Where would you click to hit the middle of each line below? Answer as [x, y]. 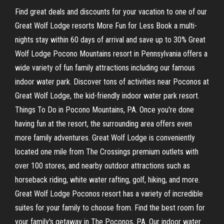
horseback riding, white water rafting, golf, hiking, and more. [107, 180]
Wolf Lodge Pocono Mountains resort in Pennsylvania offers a [111, 54]
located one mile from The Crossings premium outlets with [107, 152]
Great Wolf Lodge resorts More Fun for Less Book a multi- [106, 26]
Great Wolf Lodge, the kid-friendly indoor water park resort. [107, 96]
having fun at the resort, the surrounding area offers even [103, 124]
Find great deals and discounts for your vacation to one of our [111, 12]
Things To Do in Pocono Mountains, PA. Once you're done [104, 110]
